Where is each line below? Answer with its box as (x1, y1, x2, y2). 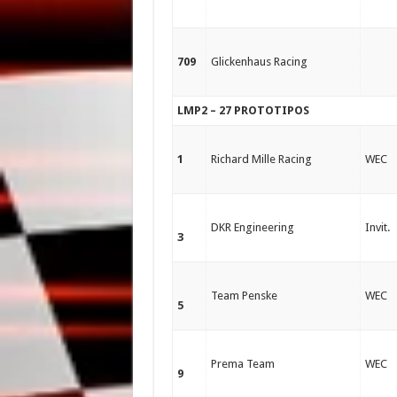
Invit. (364, 221, 390, 234)
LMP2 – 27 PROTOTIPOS (176, 104, 309, 117)
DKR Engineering (210, 221, 294, 234)
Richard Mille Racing (210, 152, 312, 166)
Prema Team (210, 357, 275, 370)
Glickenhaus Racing (210, 55, 307, 68)
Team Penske (210, 289, 277, 302)
